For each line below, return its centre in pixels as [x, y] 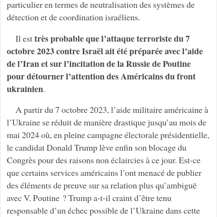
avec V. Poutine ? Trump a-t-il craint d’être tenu [89, 198]
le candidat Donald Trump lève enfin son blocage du [96, 147]
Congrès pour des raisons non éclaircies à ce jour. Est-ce [103, 160]
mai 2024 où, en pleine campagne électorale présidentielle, [108, 135]
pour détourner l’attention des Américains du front [101, 76]
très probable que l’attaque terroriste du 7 [112, 38]
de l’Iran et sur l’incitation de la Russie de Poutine [99, 63]
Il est [25, 38]
